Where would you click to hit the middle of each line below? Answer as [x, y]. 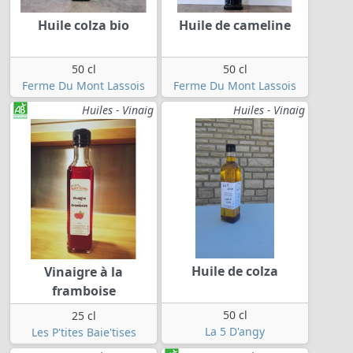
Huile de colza [235, 271]
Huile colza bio [84, 26]
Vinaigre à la [84, 272]
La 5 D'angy [235, 332]
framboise [84, 291]
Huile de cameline [235, 26]
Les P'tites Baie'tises [84, 333]
